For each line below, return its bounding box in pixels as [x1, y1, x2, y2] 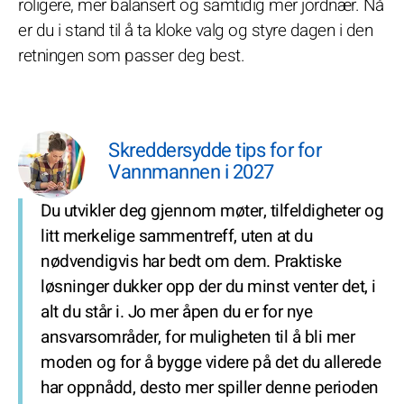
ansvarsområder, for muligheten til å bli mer [41, 325, 354, 350]
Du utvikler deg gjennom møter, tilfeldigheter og [41, 198, 383, 224]
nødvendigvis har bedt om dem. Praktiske [41, 249, 342, 274]
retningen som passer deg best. [18, 43, 244, 69]
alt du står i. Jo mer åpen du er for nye [41, 299, 312, 325]
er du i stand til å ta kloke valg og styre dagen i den [18, 18, 372, 43]
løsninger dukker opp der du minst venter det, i [41, 274, 376, 299]
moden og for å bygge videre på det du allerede [41, 350, 381, 375]
